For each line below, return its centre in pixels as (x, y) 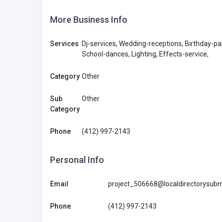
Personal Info (77, 160)
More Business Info (89, 19)
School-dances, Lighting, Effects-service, (145, 54)
